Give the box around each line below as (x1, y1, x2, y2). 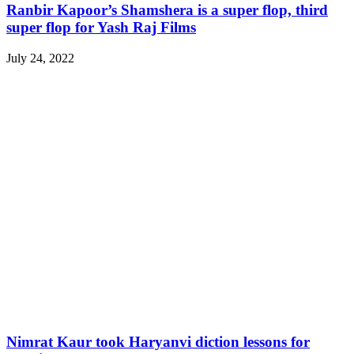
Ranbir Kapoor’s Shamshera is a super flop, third (6, 2, 328, 19)
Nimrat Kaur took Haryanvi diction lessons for (6, 333, 310, 350)
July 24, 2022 (6, 51, 74, 65)
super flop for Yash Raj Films (6, 19, 196, 36)
